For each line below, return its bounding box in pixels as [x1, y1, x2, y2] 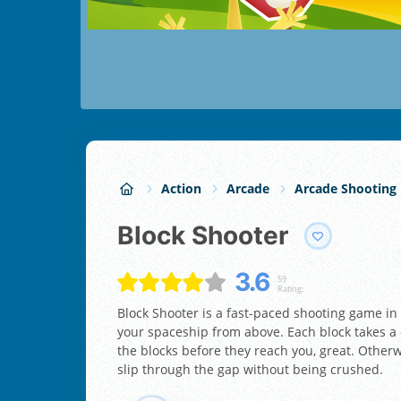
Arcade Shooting [294, 180, 397, 198]
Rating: [277, 282, 303, 294]
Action [161, 180, 201, 198]
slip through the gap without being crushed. [117, 361, 383, 379]
